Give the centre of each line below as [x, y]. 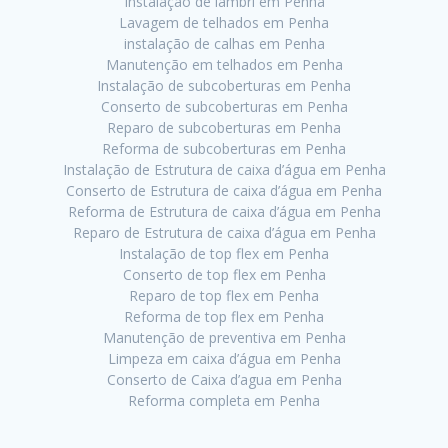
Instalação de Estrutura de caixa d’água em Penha [224, 170]
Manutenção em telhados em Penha [224, 65]
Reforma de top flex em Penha [224, 317]
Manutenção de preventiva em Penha [224, 338]
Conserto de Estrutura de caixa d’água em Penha [224, 191]
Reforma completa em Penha [224, 401]
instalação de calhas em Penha [224, 44]
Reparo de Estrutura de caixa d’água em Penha [224, 233]
